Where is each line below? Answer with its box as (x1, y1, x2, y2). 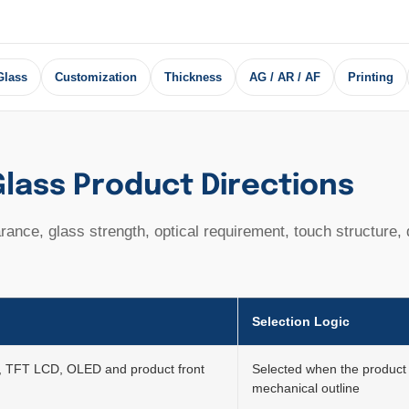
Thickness (163, 70, 222, 84)
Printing (347, 70, 393, 84)
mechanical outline (252, 381, 360, 395)
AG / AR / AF (248, 70, 320, 84)
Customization (54, 70, 137, 84)
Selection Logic (252, 314, 350, 329)
